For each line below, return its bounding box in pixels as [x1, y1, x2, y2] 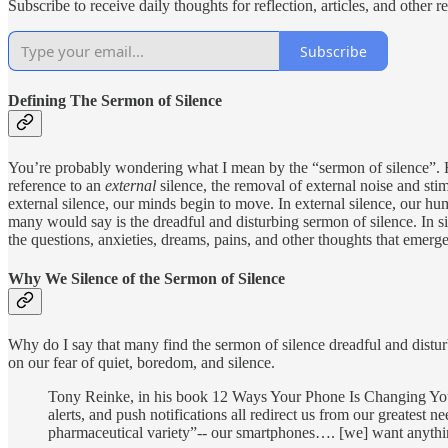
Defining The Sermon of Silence [8, 92, 222, 110]
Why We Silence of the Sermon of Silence [8, 269, 285, 287]
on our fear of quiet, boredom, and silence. [8, 354, 275, 372]
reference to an [8, 176, 105, 194]
